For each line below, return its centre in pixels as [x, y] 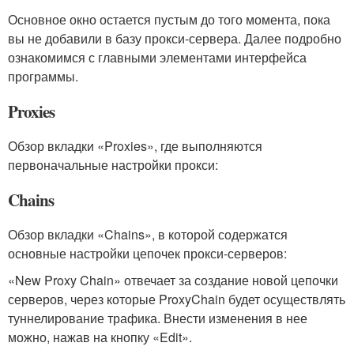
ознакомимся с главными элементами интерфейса [157, 57]
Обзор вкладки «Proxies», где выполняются [135, 145]
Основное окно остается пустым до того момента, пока [169, 19]
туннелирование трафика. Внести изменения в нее [158, 318]
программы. [43, 76]
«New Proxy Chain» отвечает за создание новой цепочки [173, 280]
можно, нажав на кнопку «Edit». [100, 337]
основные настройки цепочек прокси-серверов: [147, 253]
